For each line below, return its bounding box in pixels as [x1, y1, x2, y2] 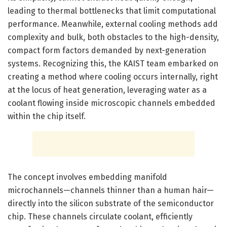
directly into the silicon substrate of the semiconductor [8, 198, 214, 208]
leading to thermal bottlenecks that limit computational [8, 6, 216, 16]
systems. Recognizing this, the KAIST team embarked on [8, 58, 218, 68]
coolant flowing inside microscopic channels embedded [8, 98, 215, 108]
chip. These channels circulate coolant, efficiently [8, 211, 193, 221]
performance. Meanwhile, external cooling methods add [8, 19, 218, 29]
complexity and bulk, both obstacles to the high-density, [8, 32, 219, 42]
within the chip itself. [8, 111, 86, 121]
